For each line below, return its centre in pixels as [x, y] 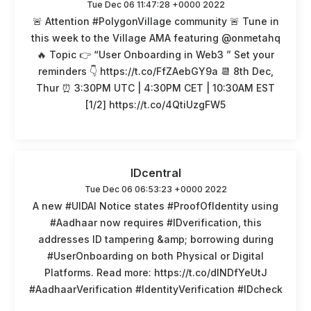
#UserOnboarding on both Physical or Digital [155, 255]
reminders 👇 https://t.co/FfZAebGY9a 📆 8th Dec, [155, 71]
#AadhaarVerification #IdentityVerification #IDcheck [155, 289]
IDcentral [155, 173]
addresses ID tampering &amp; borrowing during [155, 239]
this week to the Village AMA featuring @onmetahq [155, 37]
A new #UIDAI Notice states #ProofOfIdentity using [155, 205]
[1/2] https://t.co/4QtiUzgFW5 [155, 104]
